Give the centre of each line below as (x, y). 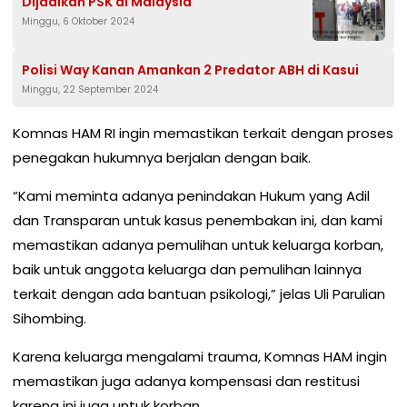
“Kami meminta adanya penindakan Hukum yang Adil (191, 196)
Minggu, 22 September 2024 (90, 90)
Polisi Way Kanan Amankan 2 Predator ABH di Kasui (190, 70)
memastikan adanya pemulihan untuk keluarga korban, (198, 245)
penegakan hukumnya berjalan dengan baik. (162, 158)
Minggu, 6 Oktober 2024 (78, 22)
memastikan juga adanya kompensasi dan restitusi (186, 382)
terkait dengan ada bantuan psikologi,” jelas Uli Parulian (199, 294)
